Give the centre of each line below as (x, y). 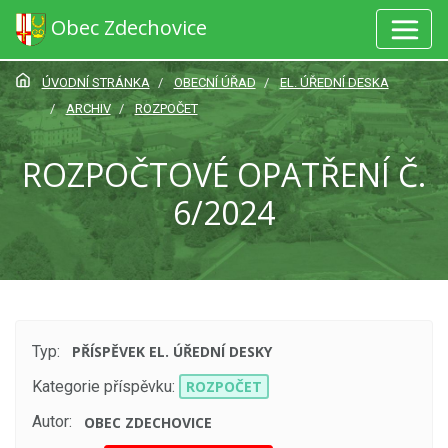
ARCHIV (88, 108)
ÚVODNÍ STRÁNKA (95, 82)
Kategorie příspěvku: (103, 387)
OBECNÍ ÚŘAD (214, 82)
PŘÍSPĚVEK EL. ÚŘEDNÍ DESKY (172, 352)
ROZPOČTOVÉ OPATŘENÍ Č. (224, 174)
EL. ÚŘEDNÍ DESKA (334, 82)
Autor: (52, 422)
